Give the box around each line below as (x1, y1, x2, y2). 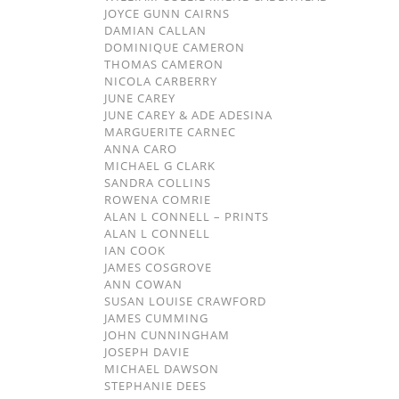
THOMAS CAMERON (104, 56, 224, 72)
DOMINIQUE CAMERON (104, 39, 245, 55)
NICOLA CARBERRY (104, 73, 217, 89)
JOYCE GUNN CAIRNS (104, 5, 230, 21)
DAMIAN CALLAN (104, 22, 207, 38)
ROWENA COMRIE (104, 191, 211, 208)
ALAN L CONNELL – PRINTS (104, 208, 269, 224)
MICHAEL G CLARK (104, 158, 216, 174)
